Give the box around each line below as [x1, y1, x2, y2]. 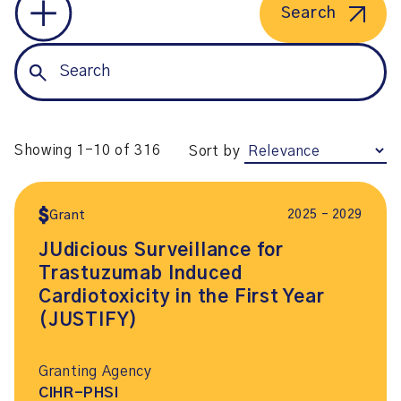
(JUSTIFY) [38, 311, 139, 329]
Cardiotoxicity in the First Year [38, 288, 325, 306]
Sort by [188, 144, 241, 158]
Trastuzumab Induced [38, 265, 243, 283]
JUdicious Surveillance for [38, 242, 285, 260]
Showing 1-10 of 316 [14, 143, 161, 158]
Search [280, 5, 337, 21]
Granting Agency [38, 364, 152, 379]
